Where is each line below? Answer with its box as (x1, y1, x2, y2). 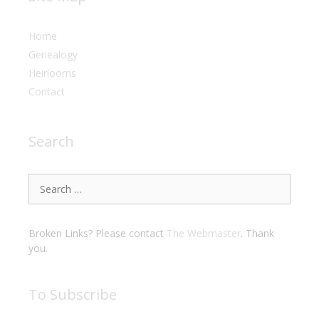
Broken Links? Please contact (28, 226, 167, 240)
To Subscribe (28, 284, 117, 304)
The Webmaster (167, 226, 241, 240)
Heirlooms (28, 66, 76, 80)
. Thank (241, 226, 274, 240)
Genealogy (28, 47, 78, 61)
